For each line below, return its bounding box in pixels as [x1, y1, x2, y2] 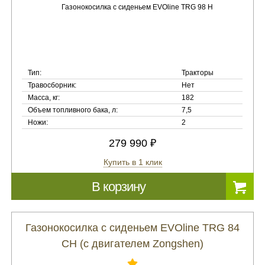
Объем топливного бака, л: [28, 106, 118, 114]
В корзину [92, 179, 146, 194]
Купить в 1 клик [103, 157, 162, 167]
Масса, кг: [28, 93, 60, 102]
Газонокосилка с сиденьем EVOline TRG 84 [25, 222, 240, 234]
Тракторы [182, 69, 214, 77]
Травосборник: [28, 81, 77, 89]
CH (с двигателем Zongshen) [62, 238, 203, 250]
